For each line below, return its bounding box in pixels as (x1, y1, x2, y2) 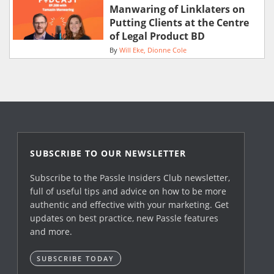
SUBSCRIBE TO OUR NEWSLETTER (30, 147, 187, 159)
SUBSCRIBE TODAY (37, 253, 115, 263)
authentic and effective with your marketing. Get (30, 198, 229, 210)
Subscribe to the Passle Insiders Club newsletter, (30, 171, 231, 183)
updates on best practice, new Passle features (30, 212, 219, 224)
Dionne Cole (147, 45, 187, 54)
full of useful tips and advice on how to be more (30, 185, 227, 197)
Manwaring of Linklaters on (109, 2, 245, 16)
